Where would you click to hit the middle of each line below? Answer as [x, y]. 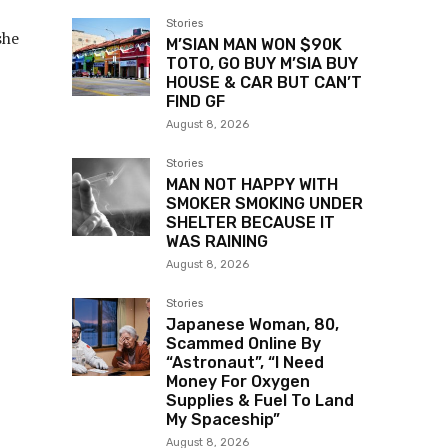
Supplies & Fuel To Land [260, 401]
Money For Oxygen [238, 382]
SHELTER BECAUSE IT [250, 223]
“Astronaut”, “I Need [245, 363]
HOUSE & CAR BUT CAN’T [264, 83]
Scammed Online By [243, 344]
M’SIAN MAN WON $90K [254, 45]
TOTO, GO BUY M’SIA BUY [262, 64]
